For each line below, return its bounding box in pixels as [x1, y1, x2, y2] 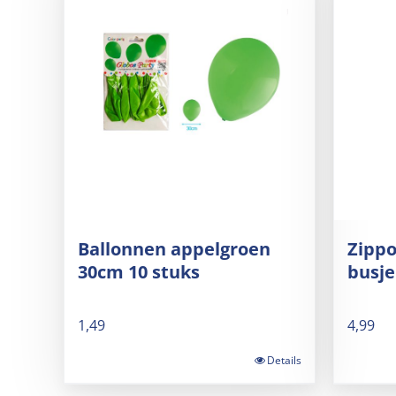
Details [267, 353, 301, 369]
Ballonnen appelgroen [78, 237, 270, 262]
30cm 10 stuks [78, 260, 200, 285]
